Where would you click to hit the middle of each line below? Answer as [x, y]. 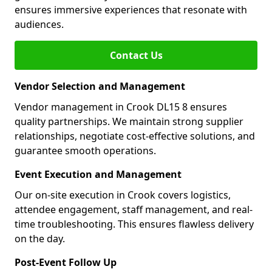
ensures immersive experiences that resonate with [131, 10]
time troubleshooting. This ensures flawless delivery [134, 224]
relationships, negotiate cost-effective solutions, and [135, 136]
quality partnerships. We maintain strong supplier [129, 121]
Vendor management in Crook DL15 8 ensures [121, 107]
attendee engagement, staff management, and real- [134, 209]
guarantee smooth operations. [85, 151]
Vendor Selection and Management [100, 86]
